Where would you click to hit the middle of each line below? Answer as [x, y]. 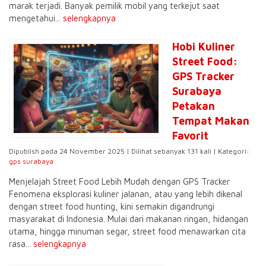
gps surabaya [31, 161]
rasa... [21, 244]
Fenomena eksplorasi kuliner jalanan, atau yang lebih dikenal [126, 194]
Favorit [190, 136]
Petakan [194, 106]
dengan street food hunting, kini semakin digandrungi [112, 206]
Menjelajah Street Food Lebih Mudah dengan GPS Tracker [119, 181]
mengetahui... [36, 18]
